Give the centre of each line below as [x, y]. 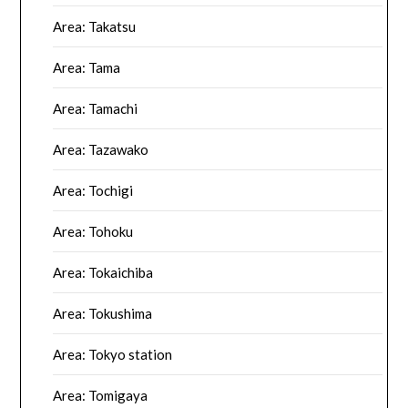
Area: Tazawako [101, 149]
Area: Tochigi [93, 190]
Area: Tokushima [103, 313]
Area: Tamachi [96, 108]
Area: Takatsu [95, 26]
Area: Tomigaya [101, 395]
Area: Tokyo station [113, 354]
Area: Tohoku [93, 231]
